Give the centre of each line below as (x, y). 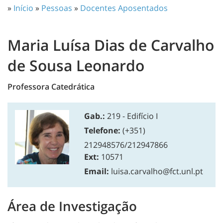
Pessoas (57, 8)
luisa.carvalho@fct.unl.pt (157, 171)
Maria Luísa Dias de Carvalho (111, 45)
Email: (97, 171)
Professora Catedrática (51, 86)
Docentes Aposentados (124, 8)
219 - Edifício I (132, 116)
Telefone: (103, 130)
